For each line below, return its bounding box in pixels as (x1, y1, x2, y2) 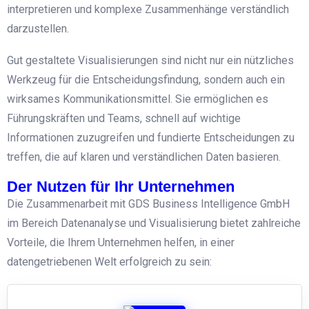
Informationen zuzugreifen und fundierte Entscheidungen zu (7, 130, 295, 144)
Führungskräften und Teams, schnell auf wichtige (7, 111, 241, 125)
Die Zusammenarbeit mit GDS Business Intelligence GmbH (7, 197, 290, 210)
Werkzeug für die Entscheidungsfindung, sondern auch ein (7, 72, 285, 86)
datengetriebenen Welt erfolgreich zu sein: (7, 255, 212, 268)
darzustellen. (7, 21, 69, 35)
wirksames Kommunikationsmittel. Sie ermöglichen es (7, 92, 268, 106)
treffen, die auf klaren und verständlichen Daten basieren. (7, 150, 281, 163)
